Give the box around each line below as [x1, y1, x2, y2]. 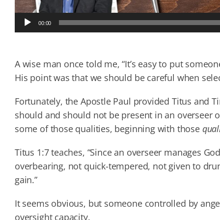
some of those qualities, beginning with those [14, 122, 202, 135]
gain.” [14, 173, 37, 186]
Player [14, 23, 34, 33]
